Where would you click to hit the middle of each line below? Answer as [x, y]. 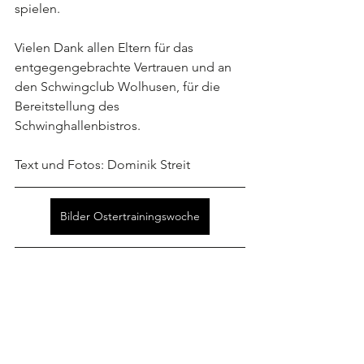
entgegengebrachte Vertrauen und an [125, 67]
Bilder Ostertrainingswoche [130, 216]
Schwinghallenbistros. [78, 126]
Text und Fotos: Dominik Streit [102, 165]
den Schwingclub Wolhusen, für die [119, 87]
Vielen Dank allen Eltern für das [106, 48]
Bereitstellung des [69, 106]
